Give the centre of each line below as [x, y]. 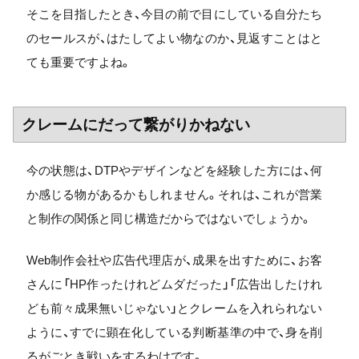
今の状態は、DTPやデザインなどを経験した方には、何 [174, 170]
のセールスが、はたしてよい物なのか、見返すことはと [174, 38]
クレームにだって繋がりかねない [136, 124]
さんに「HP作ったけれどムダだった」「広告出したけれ [174, 284]
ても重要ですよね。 [79, 62]
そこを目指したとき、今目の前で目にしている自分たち [174, 14]
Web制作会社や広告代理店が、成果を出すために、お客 [174, 260]
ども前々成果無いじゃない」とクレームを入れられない [174, 308]
